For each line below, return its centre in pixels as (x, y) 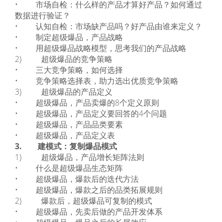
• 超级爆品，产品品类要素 (69, 124)
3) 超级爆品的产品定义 (64, 92)
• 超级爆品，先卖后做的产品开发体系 (89, 212)
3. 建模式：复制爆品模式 (66, 146)
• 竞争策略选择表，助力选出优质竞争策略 (97, 81)
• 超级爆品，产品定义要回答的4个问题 (91, 113)
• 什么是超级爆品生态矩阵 (69, 168)
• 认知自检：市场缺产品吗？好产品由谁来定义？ (109, 26)
